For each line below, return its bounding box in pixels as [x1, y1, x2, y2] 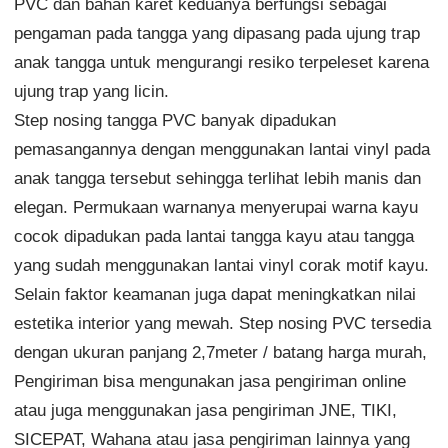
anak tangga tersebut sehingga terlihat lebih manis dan [13, 168, 421, 188]
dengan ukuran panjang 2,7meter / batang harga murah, [13, 342, 427, 362]
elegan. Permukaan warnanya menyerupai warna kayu [13, 197, 418, 217]
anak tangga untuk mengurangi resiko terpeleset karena [13, 52, 429, 72]
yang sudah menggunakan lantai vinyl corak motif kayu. [13, 255, 429, 275]
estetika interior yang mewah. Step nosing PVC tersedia [13, 313, 431, 333]
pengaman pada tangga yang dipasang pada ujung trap [13, 23, 420, 43]
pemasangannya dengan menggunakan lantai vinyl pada [13, 139, 430, 159]
